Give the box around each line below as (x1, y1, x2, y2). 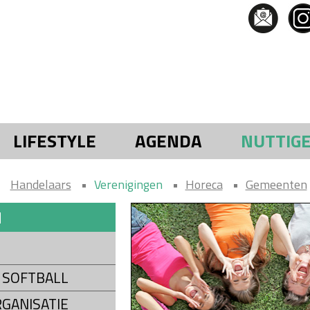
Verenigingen (93, 174, 163, 194)
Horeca (185, 174, 223, 194)
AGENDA (134, 127, 202, 154)
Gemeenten (245, 174, 307, 194)
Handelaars (10, 174, 71, 194)
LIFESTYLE (12, 127, 96, 154)
